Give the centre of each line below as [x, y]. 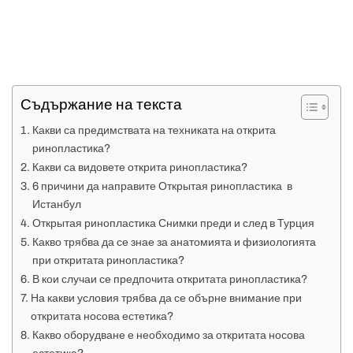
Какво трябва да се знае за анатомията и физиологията [174, 242]
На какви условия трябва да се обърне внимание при [166, 298]
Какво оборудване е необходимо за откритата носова [168, 335]
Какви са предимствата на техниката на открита [154, 130]
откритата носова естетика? [102, 316]
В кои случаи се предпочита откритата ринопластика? [169, 279]
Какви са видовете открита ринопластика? [139, 167]
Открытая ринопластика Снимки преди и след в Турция [173, 223]
